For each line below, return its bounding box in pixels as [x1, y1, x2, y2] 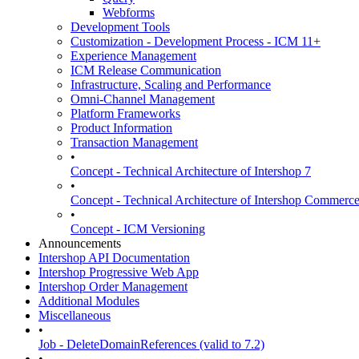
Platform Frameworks [71, 107, 180, 120]
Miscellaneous [38, 309, 111, 322]
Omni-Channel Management [71, 92, 215, 106]
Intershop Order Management [38, 280, 188, 293]
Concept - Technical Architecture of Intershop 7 [71, 164, 311, 178]
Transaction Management [71, 135, 198, 149]
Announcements [38, 236, 121, 250]
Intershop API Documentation [38, 251, 190, 264]
